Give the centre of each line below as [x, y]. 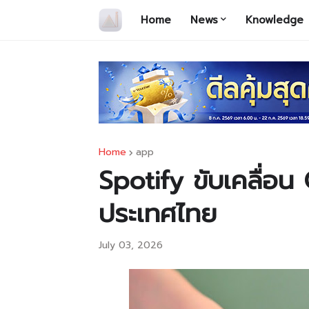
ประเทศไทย [158, 214]
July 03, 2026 [131, 245]
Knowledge [275, 20]
